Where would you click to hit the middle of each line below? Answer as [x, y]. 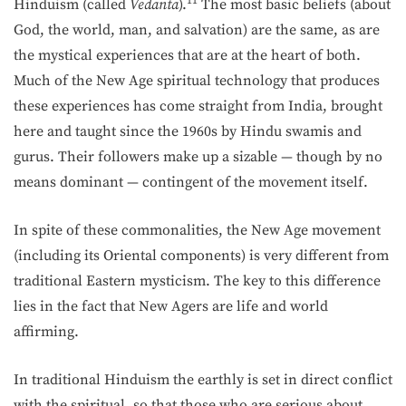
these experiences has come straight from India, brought [198, 106]
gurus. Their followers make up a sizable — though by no [198, 157]
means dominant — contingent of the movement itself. [191, 182]
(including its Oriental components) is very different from [201, 256]
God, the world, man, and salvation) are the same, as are [197, 30]
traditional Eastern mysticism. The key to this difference [197, 281]
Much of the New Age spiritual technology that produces [197, 81]
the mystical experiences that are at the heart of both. [187, 55]
